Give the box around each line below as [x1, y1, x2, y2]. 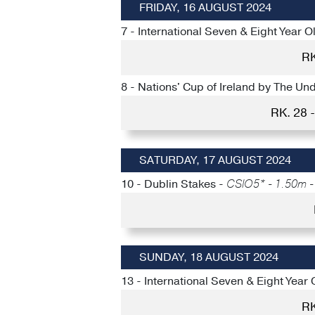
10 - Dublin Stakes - [121, 176, 226, 192]
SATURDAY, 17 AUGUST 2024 [139, 153, 291, 168]
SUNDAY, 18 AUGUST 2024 [139, 250, 278, 266]
